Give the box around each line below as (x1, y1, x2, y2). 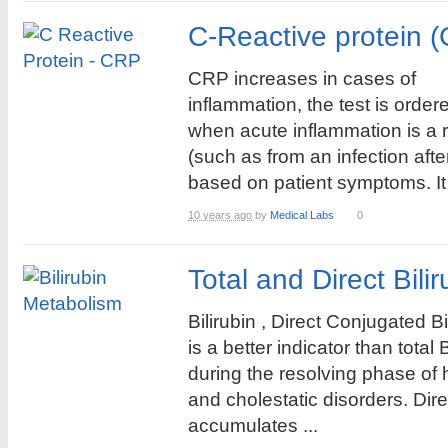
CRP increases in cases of (188, 68, 416, 89)
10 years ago (188, 209, 252, 221)
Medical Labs (270, 209, 334, 221)
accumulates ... (188, 415, 318, 436)
